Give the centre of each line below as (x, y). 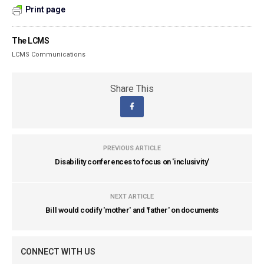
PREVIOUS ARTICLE (132, 148)
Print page (45, 9)
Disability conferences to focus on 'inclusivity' (132, 162)
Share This (132, 89)
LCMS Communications (49, 55)
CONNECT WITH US (58, 252)
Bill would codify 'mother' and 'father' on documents (132, 210)
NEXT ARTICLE (132, 197)
